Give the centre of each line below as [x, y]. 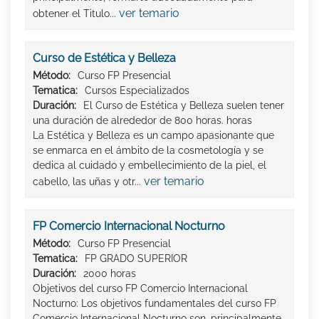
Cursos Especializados [137, 91]
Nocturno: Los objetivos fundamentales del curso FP [155, 304]
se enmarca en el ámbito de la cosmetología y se [148, 151]
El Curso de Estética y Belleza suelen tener [184, 106]
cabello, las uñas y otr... [88, 182]
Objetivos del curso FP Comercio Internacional [140, 289]
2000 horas [110, 274]
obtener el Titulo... [76, 14]
